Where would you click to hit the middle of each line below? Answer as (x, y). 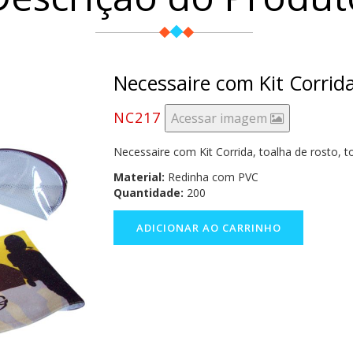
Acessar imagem (221, 118)
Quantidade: (149, 193)
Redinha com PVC (212, 177)
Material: (139, 177)
